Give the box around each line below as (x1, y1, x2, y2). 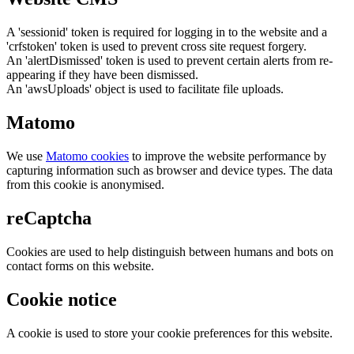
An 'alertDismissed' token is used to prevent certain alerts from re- (6, 54, 333, 68)
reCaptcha (6, 207, 92, 228)
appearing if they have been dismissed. (6, 68, 198, 82)
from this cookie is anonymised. (6, 178, 164, 192)
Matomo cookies (46, 149, 129, 164)
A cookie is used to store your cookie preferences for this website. (6, 326, 333, 340)
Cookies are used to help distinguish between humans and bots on (6, 244, 333, 258)
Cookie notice (6, 288, 117, 310)
